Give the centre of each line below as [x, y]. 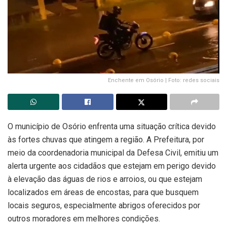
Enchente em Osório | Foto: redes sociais [164, 80]
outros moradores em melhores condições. [84, 218]
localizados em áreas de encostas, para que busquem [103, 192]
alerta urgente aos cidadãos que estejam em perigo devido [112, 166]
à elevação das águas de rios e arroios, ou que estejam [105, 179]
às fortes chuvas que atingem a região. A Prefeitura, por [106, 139]
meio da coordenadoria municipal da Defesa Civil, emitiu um [113, 153]
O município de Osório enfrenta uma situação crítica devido [112, 126]
